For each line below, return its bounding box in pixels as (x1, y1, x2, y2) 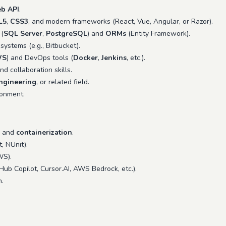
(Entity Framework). (126, 29, 190, 38)
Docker (73, 53, 98, 63)
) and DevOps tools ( (7, 53, 73, 63)
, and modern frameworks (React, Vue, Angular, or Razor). (28, 17, 213, 26)
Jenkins (101, 53, 127, 63)
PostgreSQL (46, 29, 87, 38)
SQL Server (4, 29, 42, 38)
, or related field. (36, 77, 89, 87)
